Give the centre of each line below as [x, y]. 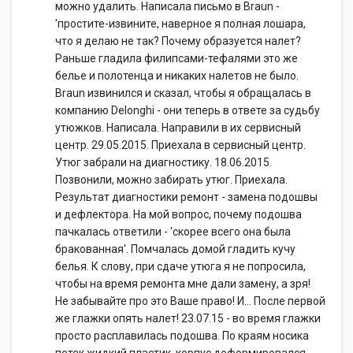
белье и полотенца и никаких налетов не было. [177, 76]
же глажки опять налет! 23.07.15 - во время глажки [188, 318]
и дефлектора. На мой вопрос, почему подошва [178, 214]
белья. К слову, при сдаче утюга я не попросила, [180, 266]
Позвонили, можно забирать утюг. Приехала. [171, 180]
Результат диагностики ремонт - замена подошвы [186, 197]
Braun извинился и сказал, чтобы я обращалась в [183, 93]
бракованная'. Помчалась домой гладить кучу [175, 249]
